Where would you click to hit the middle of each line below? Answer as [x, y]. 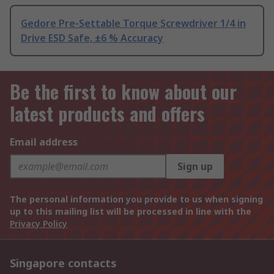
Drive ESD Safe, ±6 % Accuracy [92, 38]
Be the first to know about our [123, 92]
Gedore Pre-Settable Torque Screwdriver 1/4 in [133, 24]
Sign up [195, 167]
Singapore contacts [63, 263]
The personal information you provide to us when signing [136, 199]
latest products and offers [107, 114]
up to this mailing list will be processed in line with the [131, 212]
